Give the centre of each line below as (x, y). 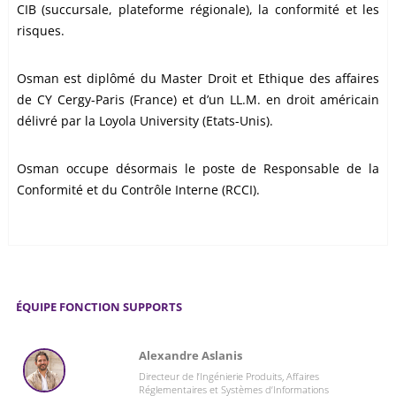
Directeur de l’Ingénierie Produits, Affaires (228, 377)
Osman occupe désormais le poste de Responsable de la (198, 169)
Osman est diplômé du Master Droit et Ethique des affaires (198, 79)
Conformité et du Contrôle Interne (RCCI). (138, 190)
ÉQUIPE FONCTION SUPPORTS (99, 307)
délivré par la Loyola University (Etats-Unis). (145, 121)
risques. (40, 31)
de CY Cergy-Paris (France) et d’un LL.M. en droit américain (198, 100)
